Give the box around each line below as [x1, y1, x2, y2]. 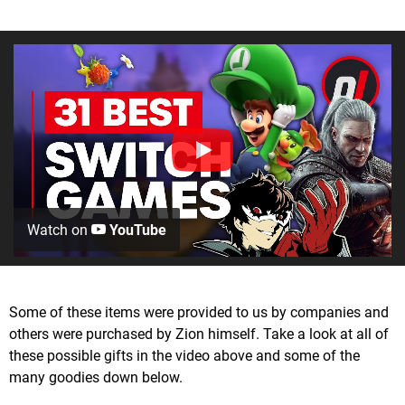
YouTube [106, 221, 166, 239]
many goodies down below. [9, 368, 183, 386]
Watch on [27, 221, 91, 239]
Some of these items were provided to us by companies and [9, 303, 389, 321]
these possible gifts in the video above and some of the [9, 346, 360, 364]
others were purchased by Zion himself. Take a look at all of [9, 325, 389, 343]
